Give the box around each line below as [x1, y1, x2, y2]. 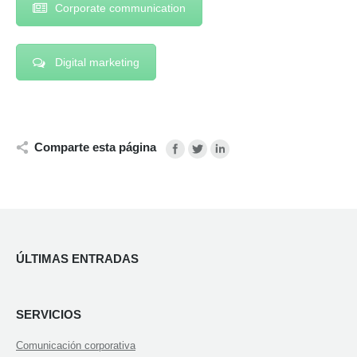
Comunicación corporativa [16, 339, 135, 352]
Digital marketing [55, 55, 139, 69]
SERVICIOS [16, 308, 81, 322]
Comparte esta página [34, 140, 156, 155]
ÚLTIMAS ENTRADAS [16, 252, 139, 266]
